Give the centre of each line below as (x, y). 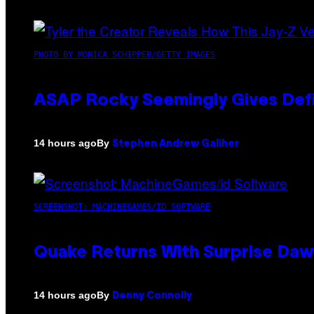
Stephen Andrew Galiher (176, 144)
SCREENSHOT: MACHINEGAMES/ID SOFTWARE (122, 206)
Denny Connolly (152, 296)
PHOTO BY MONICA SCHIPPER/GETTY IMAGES (124, 54)
